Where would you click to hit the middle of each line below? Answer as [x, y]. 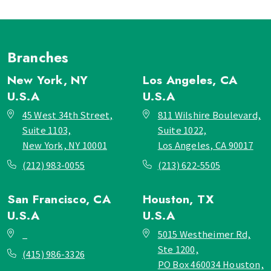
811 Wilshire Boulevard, [209, 115]
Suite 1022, [182, 130]
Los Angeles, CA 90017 [205, 145]
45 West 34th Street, [67, 115]
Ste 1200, [178, 249]
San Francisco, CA [59, 199]
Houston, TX [178, 199]
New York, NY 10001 [64, 145]
